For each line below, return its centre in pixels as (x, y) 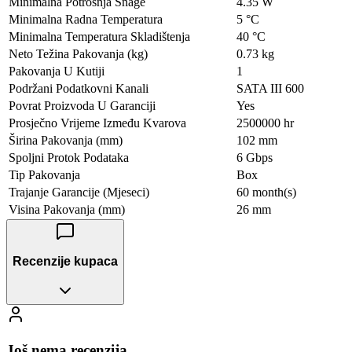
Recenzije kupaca (65, 262)
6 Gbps (255, 157)
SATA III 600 (270, 88)
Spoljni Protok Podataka (69, 157)
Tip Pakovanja (44, 174)
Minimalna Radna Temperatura (86, 19)
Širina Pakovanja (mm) (66, 140)
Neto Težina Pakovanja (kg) (78, 53)
